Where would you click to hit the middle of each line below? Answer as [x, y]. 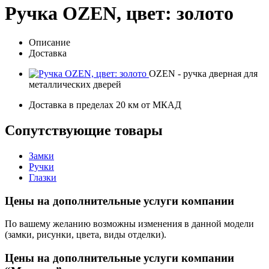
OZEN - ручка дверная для [203, 74]
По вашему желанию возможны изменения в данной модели [129, 224]
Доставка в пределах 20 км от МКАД [105, 105]
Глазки [43, 177]
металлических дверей [75, 85]
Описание [50, 43]
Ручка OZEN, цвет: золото [119, 13]
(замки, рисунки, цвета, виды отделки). [86, 235]
